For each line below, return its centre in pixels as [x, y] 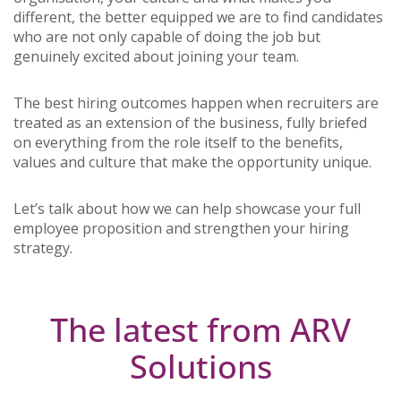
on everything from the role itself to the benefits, [178, 142]
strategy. [43, 247]
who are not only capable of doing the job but [167, 36]
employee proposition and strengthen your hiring [181, 228]
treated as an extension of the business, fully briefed [190, 122]
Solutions [200, 366]
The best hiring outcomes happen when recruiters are [196, 102]
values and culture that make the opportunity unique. [192, 162]
